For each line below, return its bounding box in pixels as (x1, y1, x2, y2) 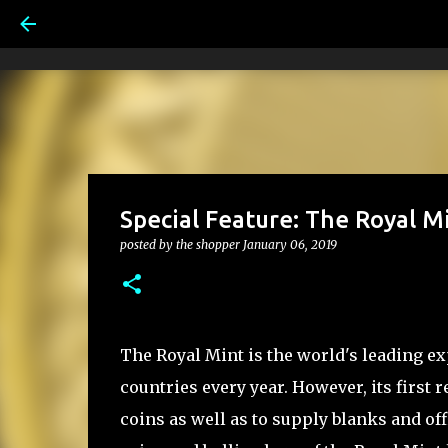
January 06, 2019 (242, 237, 337, 252)
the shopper (175, 237, 240, 252)
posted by (119, 237, 176, 252)
